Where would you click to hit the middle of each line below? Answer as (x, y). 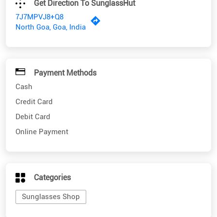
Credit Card (34, 38)
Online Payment (42, 68)
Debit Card (33, 53)
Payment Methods (65, 10)
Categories (52, 114)
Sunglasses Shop (51, 133)
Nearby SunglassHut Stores (108, 202)
